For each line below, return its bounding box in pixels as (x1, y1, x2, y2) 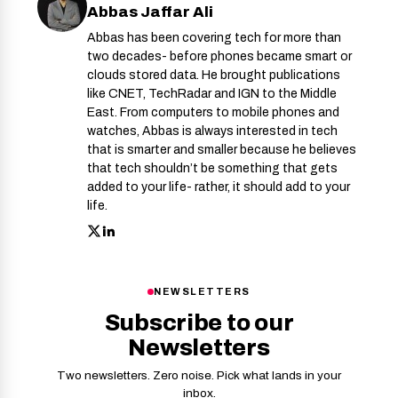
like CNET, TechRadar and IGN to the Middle (87, 87, 337, 101)
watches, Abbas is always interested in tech (87, 124, 338, 139)
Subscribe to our (104, 310, 294, 336)
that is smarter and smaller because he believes (87, 143, 356, 157)
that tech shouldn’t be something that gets (87, 162, 338, 176)
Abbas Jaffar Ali (87, 4, 213, 21)
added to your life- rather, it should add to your (87, 180, 350, 195)
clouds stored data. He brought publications (87, 68, 340, 83)
